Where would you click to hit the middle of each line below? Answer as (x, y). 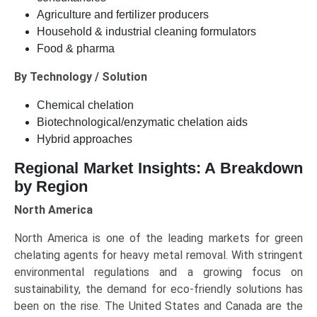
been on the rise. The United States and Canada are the (158, 306)
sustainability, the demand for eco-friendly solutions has (158, 289)
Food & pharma (76, 49)
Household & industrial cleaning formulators (146, 32)
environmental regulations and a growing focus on (158, 272)
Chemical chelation (85, 105)
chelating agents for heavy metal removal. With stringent (158, 255)
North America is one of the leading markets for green (158, 238)
